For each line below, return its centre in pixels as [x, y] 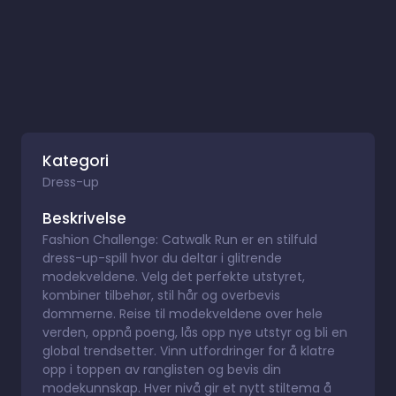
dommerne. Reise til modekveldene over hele [183, 313]
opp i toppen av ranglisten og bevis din [162, 369]
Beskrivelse [84, 218]
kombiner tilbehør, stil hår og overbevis [161, 295]
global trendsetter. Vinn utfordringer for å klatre [189, 350]
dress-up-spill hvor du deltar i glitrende [162, 258]
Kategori [76, 160]
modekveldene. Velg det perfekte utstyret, [174, 276]
